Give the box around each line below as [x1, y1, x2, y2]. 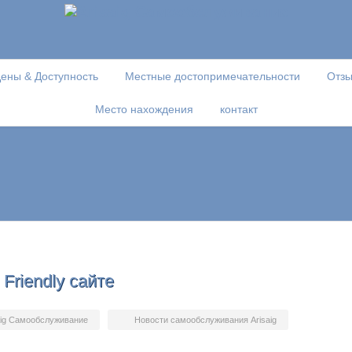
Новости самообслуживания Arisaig [134, 315, 277, 324]
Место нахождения [94, 103, 193, 115]
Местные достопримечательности [124, 70, 300, 82]
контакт [219, 103, 258, 115]
